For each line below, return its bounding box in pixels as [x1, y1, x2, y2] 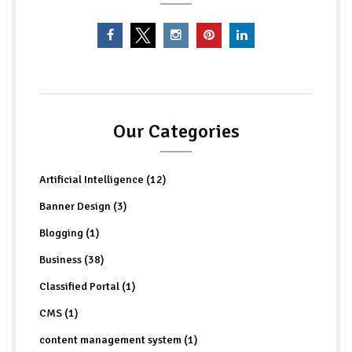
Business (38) [39, 252, 104, 266]
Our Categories [112, 119, 240, 143]
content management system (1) [39, 332, 197, 346]
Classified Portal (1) [39, 279, 135, 293]
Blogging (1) [39, 225, 99, 240]
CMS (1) [39, 306, 78, 320]
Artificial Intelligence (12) [39, 172, 166, 186]
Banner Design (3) [39, 199, 126, 213]
